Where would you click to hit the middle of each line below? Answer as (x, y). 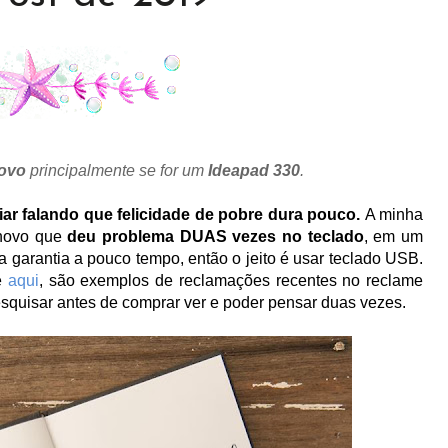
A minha (392, 214)
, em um (393, 236)
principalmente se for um (117, 170)
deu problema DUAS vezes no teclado (215, 236)
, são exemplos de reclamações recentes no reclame (231, 280)
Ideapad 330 (252, 170)
